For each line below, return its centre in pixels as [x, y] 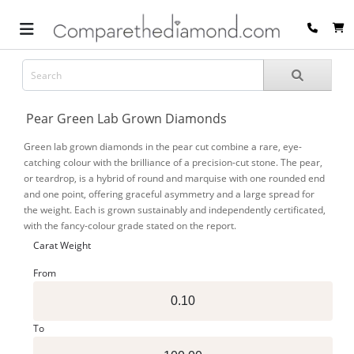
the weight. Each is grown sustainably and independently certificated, [175, 210]
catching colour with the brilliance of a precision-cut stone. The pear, [173, 162]
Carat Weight [62, 245]
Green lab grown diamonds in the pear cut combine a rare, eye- [163, 147]
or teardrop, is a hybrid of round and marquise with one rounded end [174, 178]
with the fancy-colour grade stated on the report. [130, 226]
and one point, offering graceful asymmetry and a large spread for [169, 194]
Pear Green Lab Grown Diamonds [126, 119]
